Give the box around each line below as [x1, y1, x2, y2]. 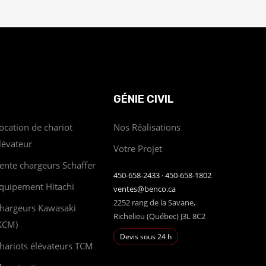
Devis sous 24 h [120, 231, 172, 242]
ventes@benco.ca [113, 183, 176, 194]
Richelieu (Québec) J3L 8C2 [113, 210, 205, 221]
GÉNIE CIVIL [113, 92, 174, 106]
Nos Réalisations [113, 121, 180, 133]
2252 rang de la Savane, [113, 197, 195, 208]
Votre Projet [113, 142, 162, 154]
